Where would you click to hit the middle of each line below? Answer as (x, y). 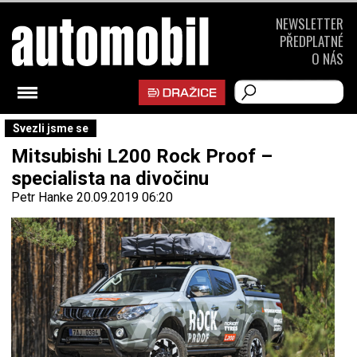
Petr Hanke (42, 197)
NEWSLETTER (310, 24)
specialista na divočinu (110, 178)
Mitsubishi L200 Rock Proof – (142, 156)
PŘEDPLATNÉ (312, 41)
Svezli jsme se (51, 128)
